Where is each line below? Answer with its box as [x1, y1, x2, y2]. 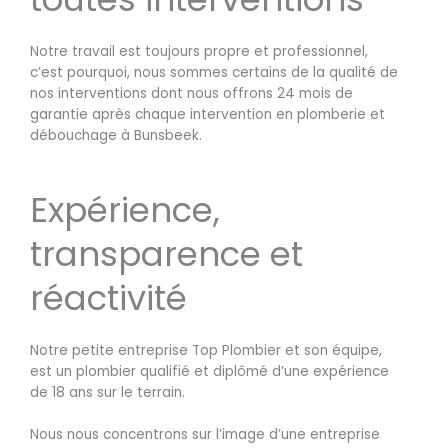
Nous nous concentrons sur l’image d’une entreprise [30, 425, 380, 445]
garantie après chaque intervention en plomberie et [30, 104, 385, 124]
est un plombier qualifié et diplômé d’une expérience [30, 361, 389, 381]
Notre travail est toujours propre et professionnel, [30, 41, 368, 61]
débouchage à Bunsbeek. [30, 125, 202, 145]
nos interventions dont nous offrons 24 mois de [30, 83, 353, 103]
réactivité [30, 273, 187, 322]
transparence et [30, 229, 303, 278]
